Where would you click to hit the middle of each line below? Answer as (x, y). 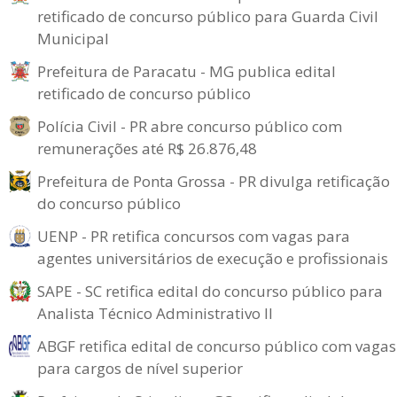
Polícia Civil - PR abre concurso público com (190, 127)
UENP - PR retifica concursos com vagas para (194, 237)
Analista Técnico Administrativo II (155, 314)
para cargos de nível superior (140, 369)
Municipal (73, 39)
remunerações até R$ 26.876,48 (147, 149)
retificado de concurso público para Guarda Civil (208, 17)
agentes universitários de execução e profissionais (213, 259)
